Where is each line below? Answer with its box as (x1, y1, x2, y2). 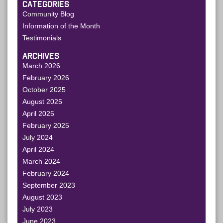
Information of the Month (22, 22, 100, 30)
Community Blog (22, 10, 74, 18)
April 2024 (22, 145, 54, 153)
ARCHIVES (22, 52, 59, 60)
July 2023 (22, 205, 53, 213)
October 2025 (22, 86, 66, 94)
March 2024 (22, 157, 60, 165)
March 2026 (22, 62, 60, 70)
